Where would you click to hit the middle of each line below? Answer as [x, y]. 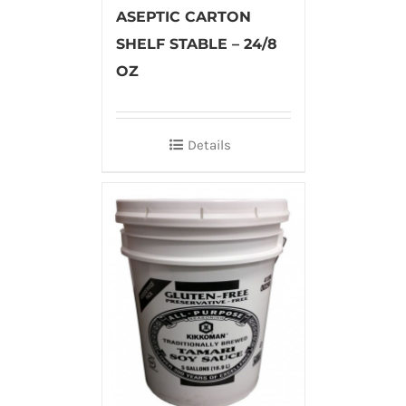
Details [209, 145]
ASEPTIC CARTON [183, 16]
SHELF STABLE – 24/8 [196, 43]
